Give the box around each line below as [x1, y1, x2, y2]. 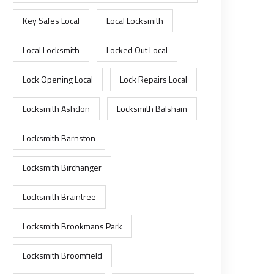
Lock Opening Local [23, 73, 93, 86]
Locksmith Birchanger [23, 161, 102, 174]
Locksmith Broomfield [23, 249, 102, 262]
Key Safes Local [23, 14, 80, 27]
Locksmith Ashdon [23, 102, 90, 115]
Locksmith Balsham [117, 102, 187, 115]
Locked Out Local [106, 43, 168, 56]
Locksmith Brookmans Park [23, 220, 122, 232]
